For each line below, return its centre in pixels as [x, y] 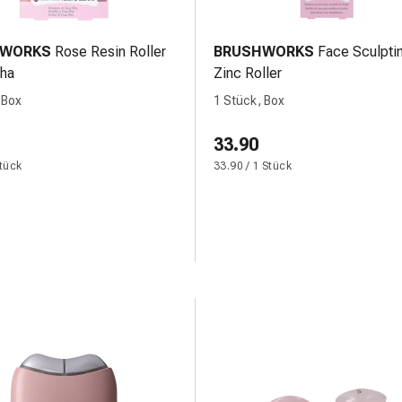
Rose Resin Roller [110, 52]
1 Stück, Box [249, 100]
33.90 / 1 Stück [253, 166]
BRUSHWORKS [264, 52]
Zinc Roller [248, 73]
